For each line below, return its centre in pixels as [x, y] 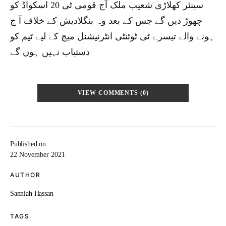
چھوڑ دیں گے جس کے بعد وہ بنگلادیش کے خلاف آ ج [106, 21]
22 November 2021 [38, 155]
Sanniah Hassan [32, 193]
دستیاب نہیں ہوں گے [50, 52]
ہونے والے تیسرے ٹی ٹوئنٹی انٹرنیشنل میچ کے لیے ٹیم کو [112, 36]
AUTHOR [25, 175]
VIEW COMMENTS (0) [113, 93]
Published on [28, 144]
